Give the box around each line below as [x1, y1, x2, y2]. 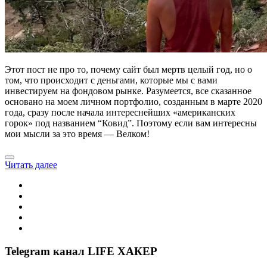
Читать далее [5, 159, 57, 170]
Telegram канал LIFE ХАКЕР [5, 244, 157, 257]
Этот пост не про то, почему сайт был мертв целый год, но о [5, 64, 252, 74]
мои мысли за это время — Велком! [5, 128, 150, 139]
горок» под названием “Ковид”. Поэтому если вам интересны [5, 117, 257, 128]
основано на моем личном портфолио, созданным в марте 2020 [5, 96, 262, 107]
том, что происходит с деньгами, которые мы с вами [5, 74, 218, 85]
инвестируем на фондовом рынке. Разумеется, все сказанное [5, 85, 252, 96]
